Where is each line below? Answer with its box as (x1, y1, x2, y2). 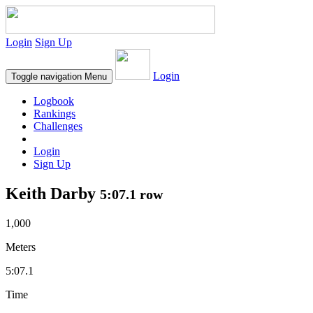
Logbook (34, 95, 74, 107)
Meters (6, 240, 36, 253)
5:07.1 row (100, 186, 163, 202)
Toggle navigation (11, 71, 82, 82)
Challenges (34, 120, 82, 132)
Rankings (34, 108, 75, 119)
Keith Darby (6, 184, 100, 203)
